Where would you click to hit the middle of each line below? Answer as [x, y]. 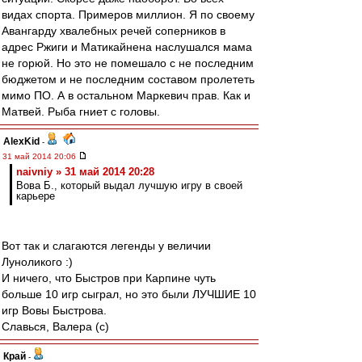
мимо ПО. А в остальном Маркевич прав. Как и [126, 95]
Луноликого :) [37, 262]
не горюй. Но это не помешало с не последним [128, 63]
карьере [36, 196]
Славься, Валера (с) [55, 326]
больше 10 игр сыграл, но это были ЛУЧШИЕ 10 [129, 294]
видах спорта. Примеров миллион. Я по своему [128, 15]
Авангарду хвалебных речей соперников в [114, 31]
